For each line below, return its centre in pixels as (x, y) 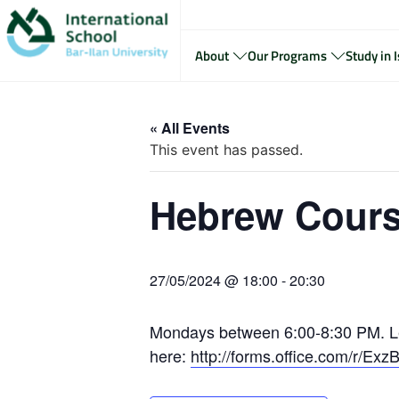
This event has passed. (226, 150)
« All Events (190, 128)
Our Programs (287, 55)
